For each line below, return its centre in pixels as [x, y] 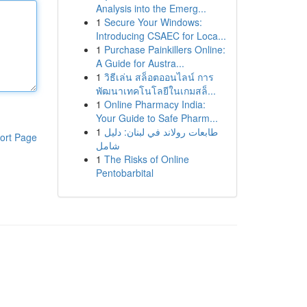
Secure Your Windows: [153, 22]
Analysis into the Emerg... [151, 8]
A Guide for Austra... [140, 63]
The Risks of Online [146, 159]
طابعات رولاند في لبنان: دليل [161, 132]
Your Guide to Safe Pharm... [157, 118]
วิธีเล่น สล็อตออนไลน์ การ [159, 77]
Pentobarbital [124, 173]
